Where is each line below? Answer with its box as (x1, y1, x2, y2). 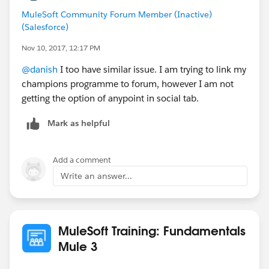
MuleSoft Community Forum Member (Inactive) (22, 8, 212, 20)
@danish (22, 63, 58, 75)
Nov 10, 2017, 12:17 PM (22, 42, 100, 53)
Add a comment (53, 154, 111, 165)
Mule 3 (58, 238, 97, 254)
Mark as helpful (47, 117, 110, 128)
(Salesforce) (22, 21, 68, 32)
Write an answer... (61, 170, 132, 181)
